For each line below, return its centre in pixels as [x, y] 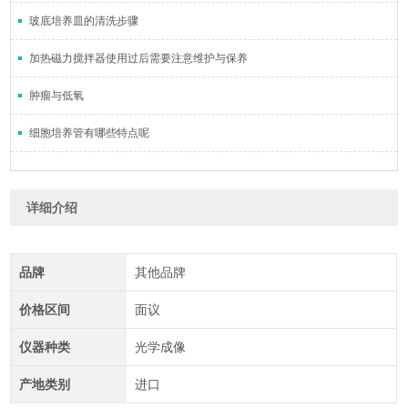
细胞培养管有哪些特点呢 [90, 133]
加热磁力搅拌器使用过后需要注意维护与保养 [139, 58]
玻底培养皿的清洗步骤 [84, 20]
